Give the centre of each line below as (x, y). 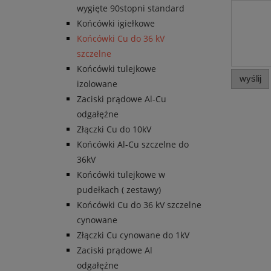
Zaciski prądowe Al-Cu (122, 99)
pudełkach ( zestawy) (119, 190)
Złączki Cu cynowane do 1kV (133, 235)
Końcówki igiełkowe (116, 24)
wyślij (250, 79)
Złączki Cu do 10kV (114, 129)
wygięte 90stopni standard (131, 8)
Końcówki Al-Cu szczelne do (133, 145)
